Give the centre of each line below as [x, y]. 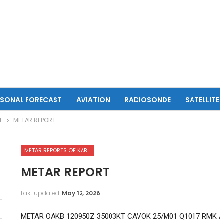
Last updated [41, 193]
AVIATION [93, 100]
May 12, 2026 [81, 193]
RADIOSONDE [147, 100]
